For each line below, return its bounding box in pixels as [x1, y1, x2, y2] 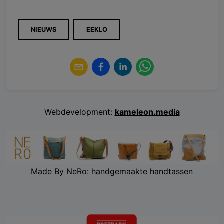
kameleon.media [114, 107, 180, 117]
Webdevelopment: [44, 107, 112, 117]
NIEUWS [31, 26, 56, 34]
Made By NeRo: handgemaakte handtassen [31, 166, 193, 177]
